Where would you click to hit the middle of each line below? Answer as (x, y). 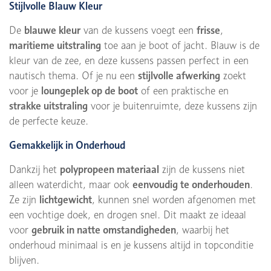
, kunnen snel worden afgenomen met (174, 200)
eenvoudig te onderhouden (191, 184)
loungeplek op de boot (90, 91)
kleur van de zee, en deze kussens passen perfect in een (129, 60)
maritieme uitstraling (55, 45)
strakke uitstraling (48, 106)
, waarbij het (203, 230)
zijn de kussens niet (202, 169)
